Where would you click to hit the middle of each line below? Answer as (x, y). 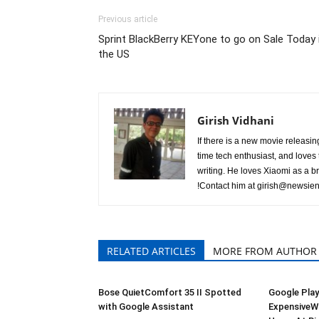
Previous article (128, 19)
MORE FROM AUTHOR (265, 251)
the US (114, 54)
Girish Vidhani (236, 120)
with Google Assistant (146, 307)
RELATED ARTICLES (151, 251)
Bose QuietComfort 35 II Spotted (170, 292)
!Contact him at (227, 186)
